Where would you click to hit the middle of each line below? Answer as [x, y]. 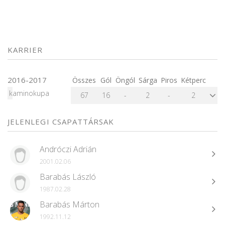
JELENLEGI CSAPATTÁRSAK [61, 122]
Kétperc [193, 80]
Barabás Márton [70, 205]
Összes [84, 80]
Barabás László [68, 177]
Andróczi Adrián [68, 149]
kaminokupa [29, 93]
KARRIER [25, 50]
